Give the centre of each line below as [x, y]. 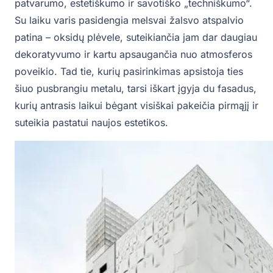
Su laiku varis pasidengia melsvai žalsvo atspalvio [129, 20]
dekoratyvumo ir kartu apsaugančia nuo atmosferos [133, 55]
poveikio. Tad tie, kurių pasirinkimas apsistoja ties [129, 72]
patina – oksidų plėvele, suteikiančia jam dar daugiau [136, 37]
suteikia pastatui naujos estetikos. [91, 123]
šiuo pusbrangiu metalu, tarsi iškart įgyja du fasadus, [136, 89]
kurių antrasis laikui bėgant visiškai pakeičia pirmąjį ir [136, 106]
